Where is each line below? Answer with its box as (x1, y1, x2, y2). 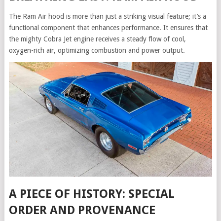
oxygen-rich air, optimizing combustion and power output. (8, 46, 185, 54)
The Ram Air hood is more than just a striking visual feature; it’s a (8, 12, 206, 20)
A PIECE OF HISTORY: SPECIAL (8, 187, 175, 201)
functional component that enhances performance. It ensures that (8, 23, 208, 32)
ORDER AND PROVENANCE (8, 203, 155, 218)
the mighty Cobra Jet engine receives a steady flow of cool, (8, 35, 186, 43)
